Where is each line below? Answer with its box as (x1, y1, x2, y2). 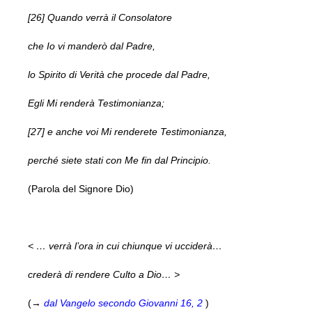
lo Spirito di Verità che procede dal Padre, (28, 68, 210, 80)
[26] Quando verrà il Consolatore (28, 11, 172, 23)
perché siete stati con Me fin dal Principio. (28, 154, 211, 166)
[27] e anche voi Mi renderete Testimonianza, (28, 125, 227, 137)
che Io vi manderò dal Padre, (28, 40, 155, 52)
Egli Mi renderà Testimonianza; (28, 97, 164, 109)
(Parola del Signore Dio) (28, 182, 134, 194)
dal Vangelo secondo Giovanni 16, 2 (44, 297, 203, 309)
